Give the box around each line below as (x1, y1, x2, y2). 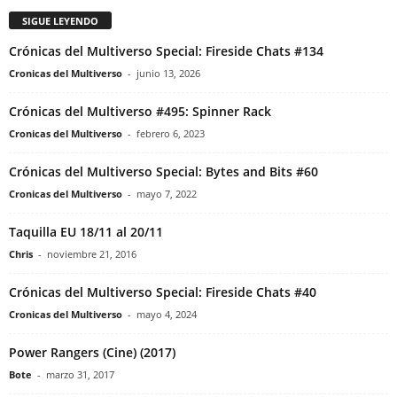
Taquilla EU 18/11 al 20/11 (9, 223, 163, 241)
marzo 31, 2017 (46, 368, 114, 382)
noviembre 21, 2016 (47, 247, 136, 261)
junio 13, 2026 (136, 66, 200, 81)
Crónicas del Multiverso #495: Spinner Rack (9, 103, 271, 121)
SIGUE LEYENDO (22, 14, 98, 28)
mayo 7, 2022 (136, 187, 197, 201)
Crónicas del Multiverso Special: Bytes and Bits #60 (9, 163, 318, 181)
